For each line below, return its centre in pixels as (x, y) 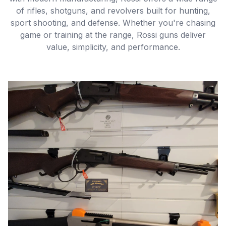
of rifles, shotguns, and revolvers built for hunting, (113, 11)
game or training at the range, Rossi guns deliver (113, 35)
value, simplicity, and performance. (113, 47)
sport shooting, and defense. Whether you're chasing (113, 23)
